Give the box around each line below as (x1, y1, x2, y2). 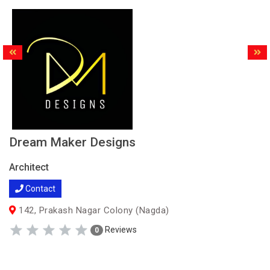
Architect (9, 162, 49, 173)
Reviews (103, 224, 137, 234)
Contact (24, 184, 55, 193)
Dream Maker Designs (9, 135, 136, 149)
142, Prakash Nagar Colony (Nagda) (16, 205, 169, 216)
